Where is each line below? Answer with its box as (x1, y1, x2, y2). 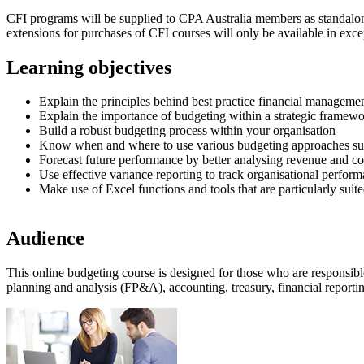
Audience (6, 227, 84, 249)
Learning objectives (6, 56, 171, 78)
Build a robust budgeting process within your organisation (39, 123, 336, 138)
